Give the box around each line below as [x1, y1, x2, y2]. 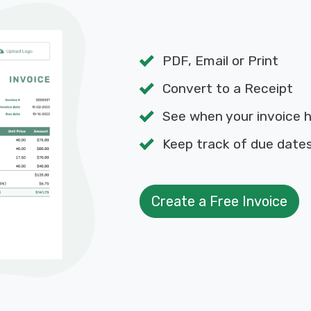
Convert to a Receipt [162, 81, 293, 97]
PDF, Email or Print [162, 53, 278, 69]
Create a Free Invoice [151, 193, 287, 210]
